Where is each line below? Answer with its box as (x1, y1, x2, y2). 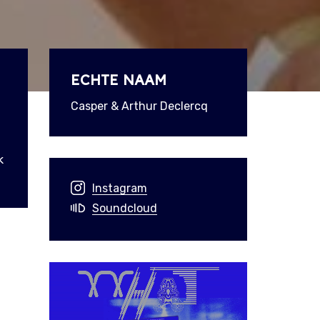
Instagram (91, 181, 147, 195)
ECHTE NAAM (70, 71, 166, 89)
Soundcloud (91, 201, 157, 215)
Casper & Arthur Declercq (70, 99, 208, 113)
